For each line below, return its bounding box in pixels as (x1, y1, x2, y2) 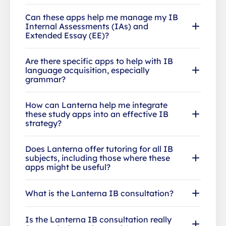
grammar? (25, 74, 66, 84)
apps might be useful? (25, 161, 110, 172)
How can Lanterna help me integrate (25, 99, 167, 110)
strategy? (25, 118, 62, 128)
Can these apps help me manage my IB (25, 12, 178, 22)
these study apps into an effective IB (25, 108, 168, 119)
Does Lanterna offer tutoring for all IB (25, 143, 173, 154)
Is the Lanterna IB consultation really (25, 214, 172, 224)
